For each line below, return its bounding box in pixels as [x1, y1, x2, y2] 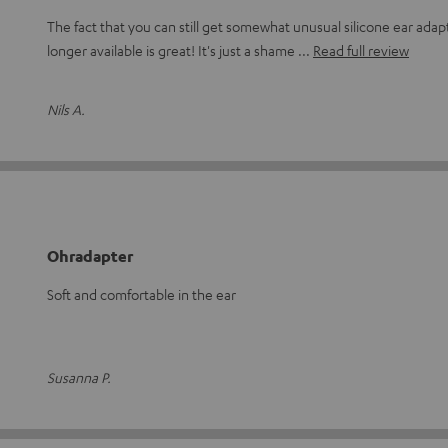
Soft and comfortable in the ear [47, 285, 236, 303]
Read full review [313, 41, 409, 59]
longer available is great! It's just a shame [47, 41, 298, 59]
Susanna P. [47, 368, 111, 386]
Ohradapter [47, 246, 133, 266]
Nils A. [47, 100, 85, 118]
